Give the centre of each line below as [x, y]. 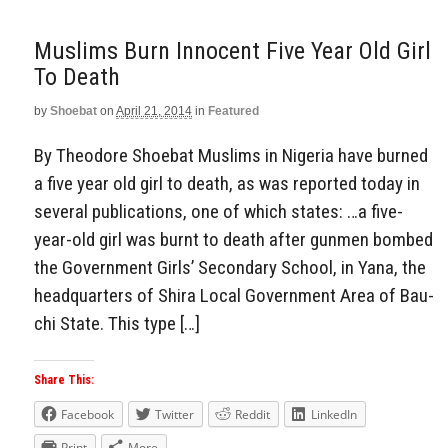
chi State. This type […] [117, 323]
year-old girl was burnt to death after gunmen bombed [233, 239]
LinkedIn [334, 415]
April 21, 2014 [154, 110]
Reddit [252, 415]
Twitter [174, 415]
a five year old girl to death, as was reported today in [227, 183]
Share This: [64, 380]
